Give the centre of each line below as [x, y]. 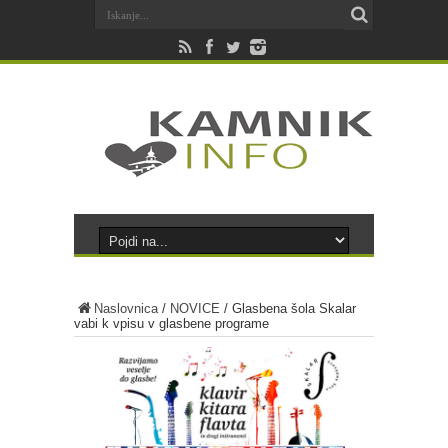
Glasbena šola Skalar [294, 308]
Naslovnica [126, 308]
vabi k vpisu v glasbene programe [171, 323]
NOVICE [195, 308]
